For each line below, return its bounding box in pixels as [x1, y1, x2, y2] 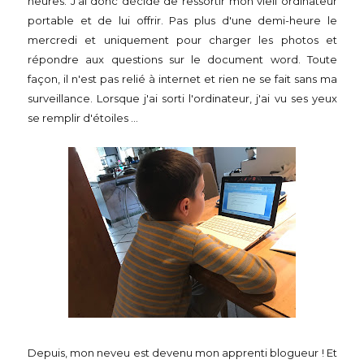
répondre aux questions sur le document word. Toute [28, 53, 337, 66]
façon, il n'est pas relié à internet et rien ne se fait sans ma [28, 72, 337, 85]
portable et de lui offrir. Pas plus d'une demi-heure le [28, 14, 337, 27]
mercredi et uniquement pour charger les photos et [28, 33, 337, 46]
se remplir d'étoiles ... [28, 111, 138, 124]
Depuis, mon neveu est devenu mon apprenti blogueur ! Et [28, 346, 337, 359]
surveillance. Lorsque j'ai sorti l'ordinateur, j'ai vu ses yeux [28, 92, 337, 105]
